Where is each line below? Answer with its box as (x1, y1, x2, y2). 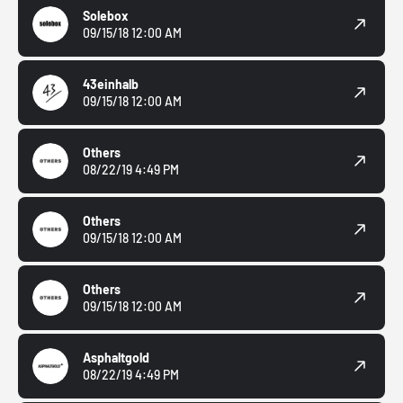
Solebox (83, 8, 129, 24)
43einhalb (83, 76, 139, 93)
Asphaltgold (83, 350, 149, 366)
